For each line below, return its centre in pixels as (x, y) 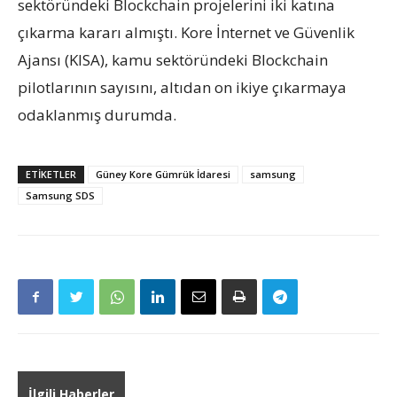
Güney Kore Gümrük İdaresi (163, 174)
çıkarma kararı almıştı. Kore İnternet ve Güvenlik (186, 32)
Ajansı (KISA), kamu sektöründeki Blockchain (173, 59)
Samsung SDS (60, 195)
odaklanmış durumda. (97, 114)
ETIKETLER (51, 174)
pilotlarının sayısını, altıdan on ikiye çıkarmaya (182, 87)
